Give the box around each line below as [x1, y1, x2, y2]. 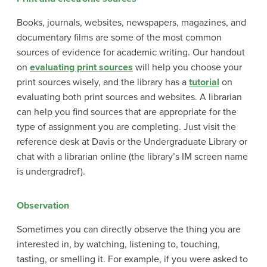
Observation [17, 199, 69, 212]
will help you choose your [133, 61, 242, 73]
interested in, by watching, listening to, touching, [17, 238, 220, 250]
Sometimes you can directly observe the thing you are [17, 223, 241, 235]
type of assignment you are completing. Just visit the [17, 120, 236, 133]
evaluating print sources [30, 61, 133, 73]
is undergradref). [17, 165, 85, 178]
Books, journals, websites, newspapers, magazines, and [17, 16, 246, 29]
